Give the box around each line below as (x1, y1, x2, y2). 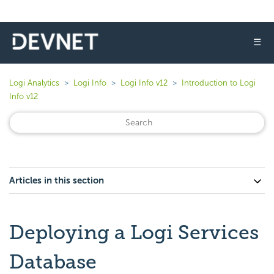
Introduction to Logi (182, 78, 256, 87)
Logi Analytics (9, 78, 59, 87)
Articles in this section (9, 175, 104, 186)
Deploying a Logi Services (9, 221, 259, 244)
